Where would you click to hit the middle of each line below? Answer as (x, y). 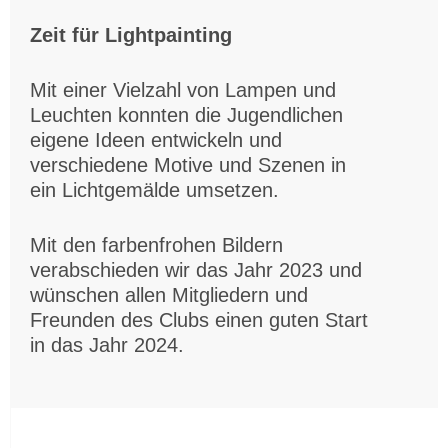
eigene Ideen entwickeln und (156, 139)
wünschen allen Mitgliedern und (169, 294)
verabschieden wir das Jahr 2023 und (196, 269)
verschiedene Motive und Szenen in (188, 164)
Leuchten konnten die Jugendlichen (186, 114)
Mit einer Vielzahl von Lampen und (183, 89)
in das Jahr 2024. (107, 344)
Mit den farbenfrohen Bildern (156, 244)
